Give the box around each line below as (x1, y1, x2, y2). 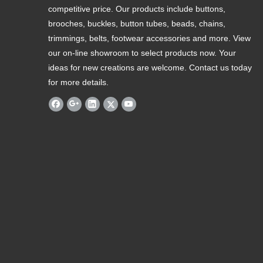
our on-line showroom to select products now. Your (48, 48, 236, 58)
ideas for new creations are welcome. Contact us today (48, 62, 252, 72)
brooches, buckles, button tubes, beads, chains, (48, 18, 225, 28)
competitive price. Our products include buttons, (48, 4, 225, 14)
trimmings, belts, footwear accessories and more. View (48, 33, 251, 43)
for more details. (48, 77, 109, 87)
